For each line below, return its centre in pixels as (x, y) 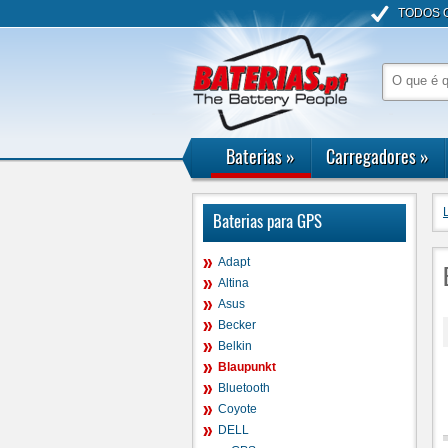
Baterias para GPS (267, 220)
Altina (233, 283)
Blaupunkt (247, 367)
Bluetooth (244, 388)
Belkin (235, 346)
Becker (237, 325)
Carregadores (370, 156)
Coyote (237, 409)
